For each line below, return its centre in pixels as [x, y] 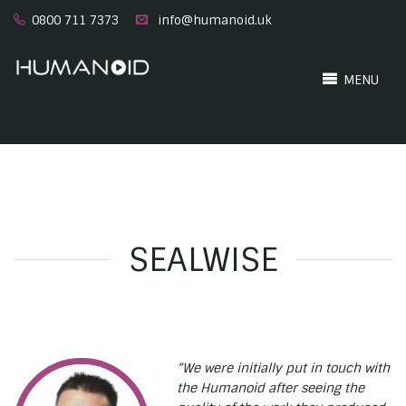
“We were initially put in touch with [283, 368]
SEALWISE [203, 260]
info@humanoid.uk [215, 20]
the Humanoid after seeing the [271, 388]
